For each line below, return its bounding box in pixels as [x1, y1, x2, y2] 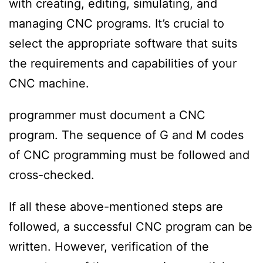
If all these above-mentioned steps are [9, 199, 223, 214]
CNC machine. [9, 76, 89, 90]
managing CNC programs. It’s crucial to [9, 16, 224, 31]
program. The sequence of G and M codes [9, 127, 244, 142]
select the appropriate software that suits [9, 36, 237, 50]
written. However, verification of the [9, 239, 209, 254]
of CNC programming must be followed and [9, 147, 249, 162]
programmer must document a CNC [9, 107, 205, 122]
